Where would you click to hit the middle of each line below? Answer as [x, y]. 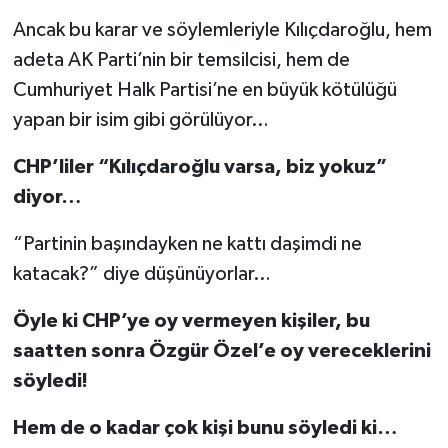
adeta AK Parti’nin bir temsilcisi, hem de [181, 60]
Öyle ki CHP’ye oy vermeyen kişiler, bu [191, 321]
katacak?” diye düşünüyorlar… [141, 274]
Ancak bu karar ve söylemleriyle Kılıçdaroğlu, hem [222, 30]
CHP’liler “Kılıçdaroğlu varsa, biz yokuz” [199, 167]
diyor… [46, 197]
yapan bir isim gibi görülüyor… [140, 120]
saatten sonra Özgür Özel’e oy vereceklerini [221, 351]
